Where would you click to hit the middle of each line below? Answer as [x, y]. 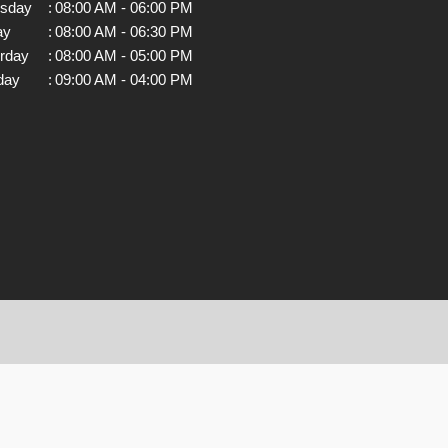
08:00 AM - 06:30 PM [124, 31]
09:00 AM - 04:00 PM [124, 79]
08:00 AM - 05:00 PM [124, 55]
